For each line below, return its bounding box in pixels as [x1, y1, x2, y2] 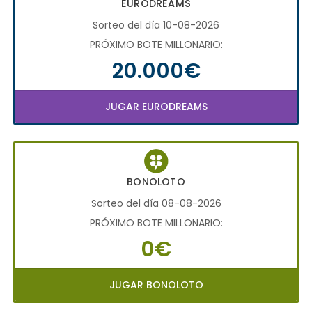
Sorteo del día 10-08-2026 [93, 17, 219, 32]
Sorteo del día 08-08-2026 [91, 196, 221, 210]
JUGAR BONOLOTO [109, 277, 203, 292]
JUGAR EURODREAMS [104, 99, 208, 114]
